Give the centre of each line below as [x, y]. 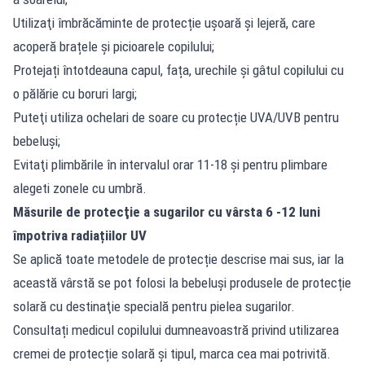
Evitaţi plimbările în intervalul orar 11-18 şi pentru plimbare [170, 164]
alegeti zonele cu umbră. [80, 188]
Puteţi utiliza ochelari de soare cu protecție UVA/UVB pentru [176, 117]
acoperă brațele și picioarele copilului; [114, 46]
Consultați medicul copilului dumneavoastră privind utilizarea [176, 330]
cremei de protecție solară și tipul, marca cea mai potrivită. [172, 353]
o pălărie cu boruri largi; [75, 93]
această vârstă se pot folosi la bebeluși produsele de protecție [182, 282]
